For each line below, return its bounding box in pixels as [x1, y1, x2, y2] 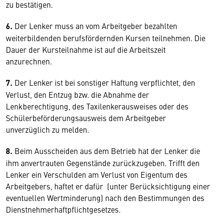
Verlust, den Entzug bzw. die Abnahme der [6, 89, 149, 100]
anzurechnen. [6, 56, 54, 66]
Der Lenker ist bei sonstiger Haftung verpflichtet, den [13, 77, 195, 88]
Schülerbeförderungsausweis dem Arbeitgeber [6, 112, 166, 123]
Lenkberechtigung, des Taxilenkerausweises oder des [6, 101, 188, 111]
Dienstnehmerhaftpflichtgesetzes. [6, 204, 124, 215]
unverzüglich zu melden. [6, 124, 93, 135]
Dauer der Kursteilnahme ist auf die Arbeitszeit [6, 44, 166, 55]
